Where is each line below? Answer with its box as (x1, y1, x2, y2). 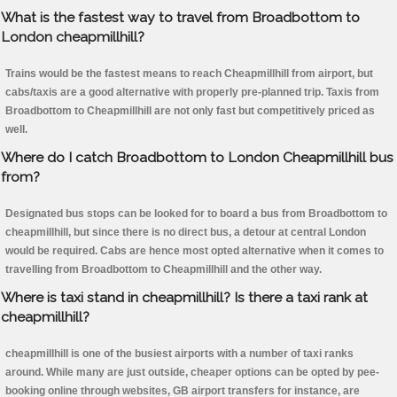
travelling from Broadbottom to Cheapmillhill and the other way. (5, 263, 322, 276)
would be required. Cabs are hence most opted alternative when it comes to (5, 245, 384, 258)
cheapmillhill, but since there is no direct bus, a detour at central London (5, 226, 366, 239)
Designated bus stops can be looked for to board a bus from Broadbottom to (5, 207, 387, 221)
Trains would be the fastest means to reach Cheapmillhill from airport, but (5, 67, 373, 81)
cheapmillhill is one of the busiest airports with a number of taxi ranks (5, 347, 354, 361)
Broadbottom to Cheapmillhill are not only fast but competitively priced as (5, 105, 375, 118)
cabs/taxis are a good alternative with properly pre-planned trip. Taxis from (5, 86, 379, 99)
